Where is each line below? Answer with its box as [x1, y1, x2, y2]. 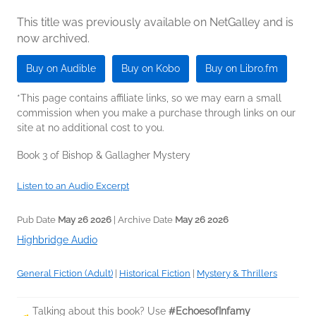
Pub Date [17, 214, 58, 225]
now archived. [17, 32, 90, 45]
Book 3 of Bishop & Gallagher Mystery [17, 150, 190, 161]
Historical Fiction [119, 268, 190, 279]
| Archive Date [111, 214, 175, 225]
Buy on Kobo [121, 63, 180, 74]
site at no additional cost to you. [17, 122, 164, 133]
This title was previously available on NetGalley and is [17, 16, 293, 29]
